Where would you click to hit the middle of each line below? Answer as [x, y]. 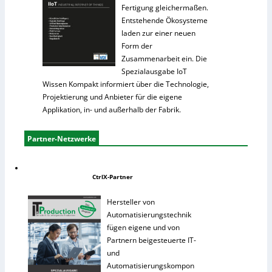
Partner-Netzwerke [62, 139]
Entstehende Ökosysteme [165, 21]
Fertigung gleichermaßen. [165, 8]
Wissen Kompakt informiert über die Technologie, [126, 84]
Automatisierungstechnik [149, 215]
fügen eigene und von [143, 228]
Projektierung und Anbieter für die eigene [112, 97]
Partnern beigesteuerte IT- [151, 240]
